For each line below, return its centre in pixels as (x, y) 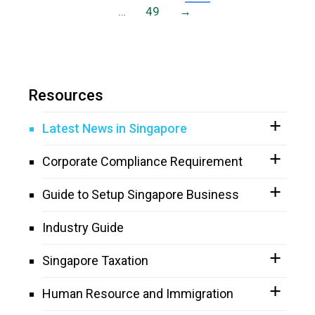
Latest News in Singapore (115, 128)
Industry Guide (83, 227)
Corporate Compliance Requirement (142, 161)
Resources (66, 95)
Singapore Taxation (95, 260)
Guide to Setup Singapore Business (141, 194)
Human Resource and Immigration (138, 293)
